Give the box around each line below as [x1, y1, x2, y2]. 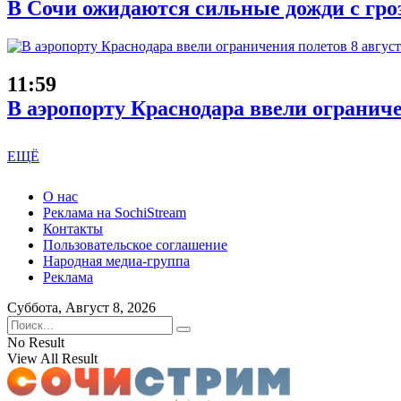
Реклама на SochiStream [43, 204, 186, 220]
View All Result [7, 350, 98, 366]
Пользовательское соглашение [43, 236, 227, 252]
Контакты [43, 220, 103, 236]
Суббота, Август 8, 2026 [7, 299, 156, 315]
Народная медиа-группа [43, 252, 190, 269]
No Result [7, 334, 64, 350]
